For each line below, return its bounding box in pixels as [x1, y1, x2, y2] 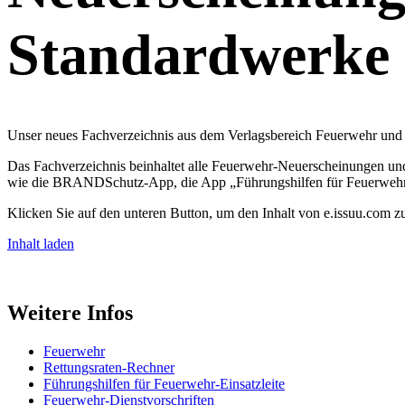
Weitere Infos [7, 300, 133, 325]
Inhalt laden [7, 235, 74, 251]
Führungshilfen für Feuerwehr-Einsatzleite [43, 375, 285, 391]
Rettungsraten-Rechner [43, 359, 174, 375]
